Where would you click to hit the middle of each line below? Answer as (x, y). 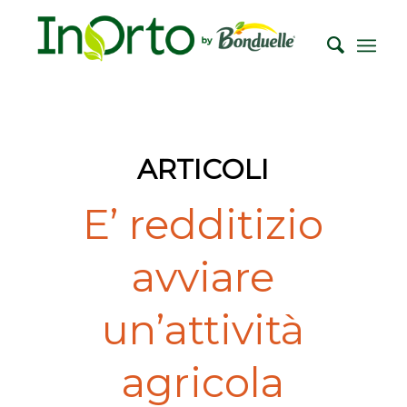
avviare (203, 277)
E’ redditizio (203, 224)
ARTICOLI (203, 169)
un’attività (203, 329)
